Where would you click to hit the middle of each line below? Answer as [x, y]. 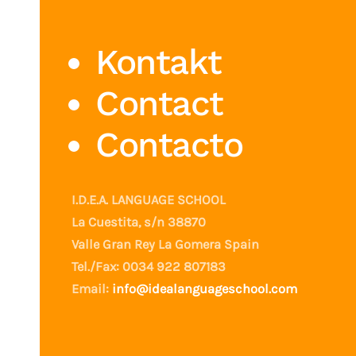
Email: [92, 288]
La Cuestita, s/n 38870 [139, 222]
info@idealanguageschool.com [205, 288]
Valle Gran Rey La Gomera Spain [165, 244]
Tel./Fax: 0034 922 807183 [149, 266]
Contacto [169, 144]
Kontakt [159, 62]
